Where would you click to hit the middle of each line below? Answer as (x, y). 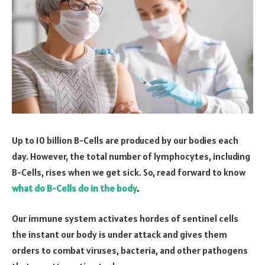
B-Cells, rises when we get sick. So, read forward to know (129, 172)
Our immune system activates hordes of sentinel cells (125, 219)
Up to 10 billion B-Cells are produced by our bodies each (125, 140)
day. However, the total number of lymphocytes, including (131, 156)
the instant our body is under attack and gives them (119, 235)
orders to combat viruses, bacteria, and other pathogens (130, 251)
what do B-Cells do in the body (74, 188)
